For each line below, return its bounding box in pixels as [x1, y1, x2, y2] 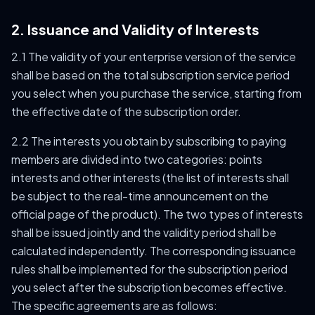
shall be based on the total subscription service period [11, 67, 290, 82]
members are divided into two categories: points [11, 152, 262, 167]
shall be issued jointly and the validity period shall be [11, 225, 276, 240]
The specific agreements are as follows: [11, 298, 217, 313]
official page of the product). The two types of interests [11, 207, 303, 221]
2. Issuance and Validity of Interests [11, 20, 259, 38]
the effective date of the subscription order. [11, 104, 241, 119]
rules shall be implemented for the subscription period [11, 262, 288, 276]
